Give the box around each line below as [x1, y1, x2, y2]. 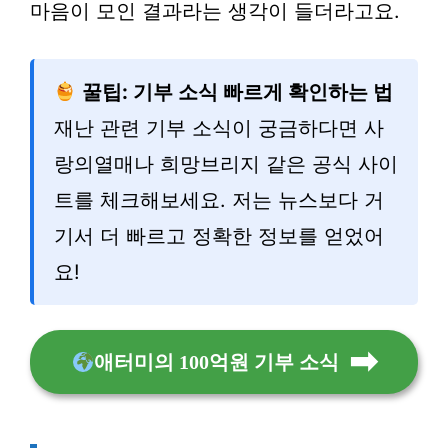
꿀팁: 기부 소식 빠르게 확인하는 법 [76, 79, 393, 104]
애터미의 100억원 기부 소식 [93, 350, 339, 373]
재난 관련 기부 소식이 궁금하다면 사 [54, 115, 384, 140]
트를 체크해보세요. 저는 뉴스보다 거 [54, 187, 384, 212]
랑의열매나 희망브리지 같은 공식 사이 [54, 151, 398, 176]
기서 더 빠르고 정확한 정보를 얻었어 [54, 223, 384, 248]
